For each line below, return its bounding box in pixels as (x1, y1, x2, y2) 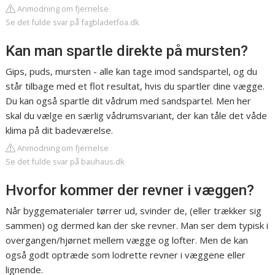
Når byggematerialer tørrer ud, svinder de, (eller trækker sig (6, 204, 262, 217)
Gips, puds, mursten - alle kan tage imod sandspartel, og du (6, 65, 258, 78)
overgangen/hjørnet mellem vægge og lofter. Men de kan (6, 234, 249, 247)
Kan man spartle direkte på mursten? (6, 42, 249, 60)
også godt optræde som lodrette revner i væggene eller (6, 249, 246, 261)
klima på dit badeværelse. (6, 124, 114, 137)
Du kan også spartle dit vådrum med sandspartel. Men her (6, 95, 252, 107)
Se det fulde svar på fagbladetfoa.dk (6, 17, 140, 28)
